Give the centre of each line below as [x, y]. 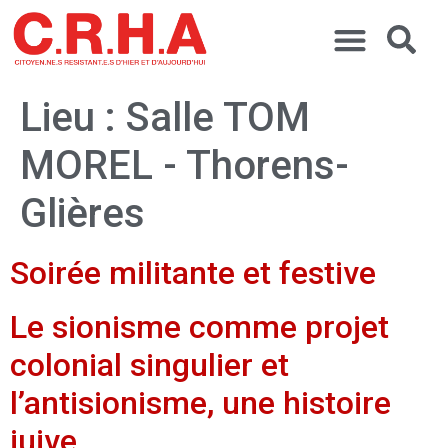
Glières [82, 213]
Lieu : [73, 117]
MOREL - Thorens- [184, 165]
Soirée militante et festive [193, 272]
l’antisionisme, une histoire [200, 402]
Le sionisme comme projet [199, 326]
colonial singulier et [149, 364]
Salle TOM [218, 117]
